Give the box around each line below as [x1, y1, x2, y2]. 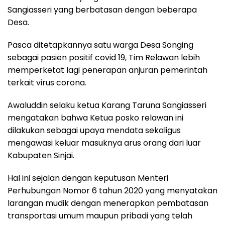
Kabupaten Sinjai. [8, 150, 74, 162]
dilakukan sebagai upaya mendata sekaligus [8, 125, 181, 137]
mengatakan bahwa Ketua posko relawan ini [8, 112, 183, 124]
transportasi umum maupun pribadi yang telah [8, 210, 192, 222]
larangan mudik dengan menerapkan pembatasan [8, 197, 208, 209]
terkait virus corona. [8, 77, 86, 89]
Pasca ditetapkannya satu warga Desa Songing [8, 39, 193, 51]
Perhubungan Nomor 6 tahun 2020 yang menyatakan [8, 185, 217, 197]
